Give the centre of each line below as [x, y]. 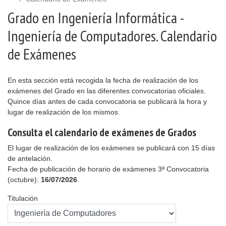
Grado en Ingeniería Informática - [95, 17]
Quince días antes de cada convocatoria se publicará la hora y [107, 101]
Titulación [23, 198]
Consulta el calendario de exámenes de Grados [102, 132]
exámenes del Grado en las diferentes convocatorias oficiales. [107, 91]
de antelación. [30, 158]
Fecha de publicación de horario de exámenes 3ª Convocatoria [108, 169]
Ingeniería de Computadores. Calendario [112, 36]
